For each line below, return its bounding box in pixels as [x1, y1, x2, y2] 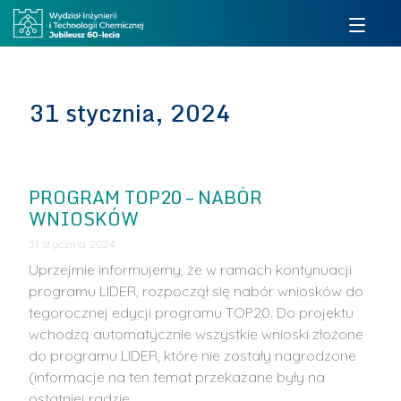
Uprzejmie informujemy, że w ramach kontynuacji [29, 260, 353, 279]
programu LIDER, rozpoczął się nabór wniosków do [29, 282, 364, 301]
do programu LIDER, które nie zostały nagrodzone [29, 346, 357, 365]
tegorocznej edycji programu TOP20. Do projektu [29, 303, 354, 322]
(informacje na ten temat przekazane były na [29, 368, 326, 387]
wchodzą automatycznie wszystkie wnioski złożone [29, 325, 364, 344]
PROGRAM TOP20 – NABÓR [29, 183, 263, 213]
